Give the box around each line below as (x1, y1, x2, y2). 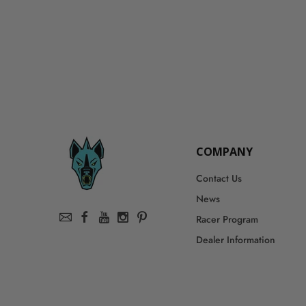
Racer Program (196, 212, 258, 226)
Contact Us (196, 171, 242, 185)
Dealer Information (196, 233, 275, 247)
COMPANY (196, 144, 253, 159)
